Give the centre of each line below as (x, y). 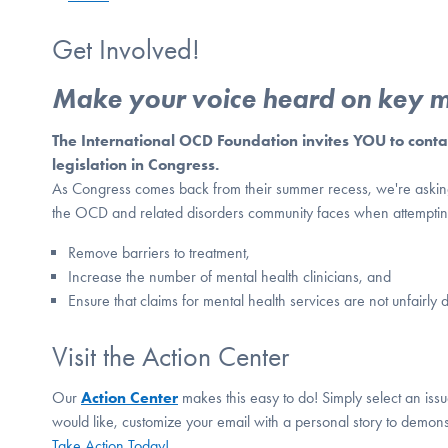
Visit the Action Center (170, 356)
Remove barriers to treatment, (159, 253)
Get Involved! (126, 49)
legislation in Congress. (137, 165)
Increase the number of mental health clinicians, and (229, 277)
